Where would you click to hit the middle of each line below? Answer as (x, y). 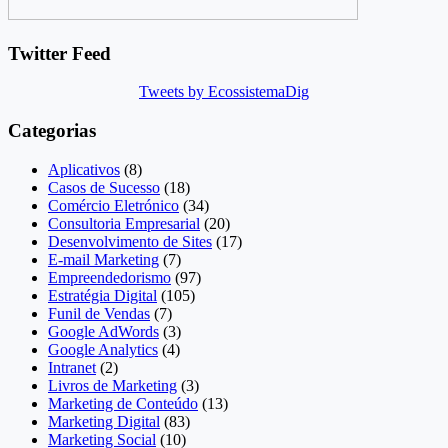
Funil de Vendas (99, 313)
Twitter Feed (59, 53)
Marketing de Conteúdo (123, 403)
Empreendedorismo (109, 277)
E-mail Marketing (103, 259)
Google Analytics (103, 349)
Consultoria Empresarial (124, 223)
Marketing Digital (104, 421)
